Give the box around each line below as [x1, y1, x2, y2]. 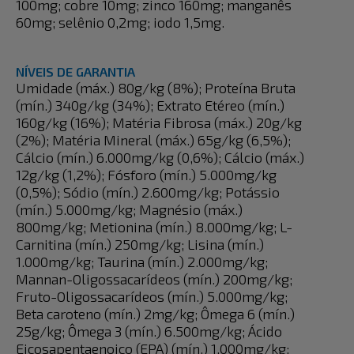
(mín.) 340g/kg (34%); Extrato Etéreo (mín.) [16, 96, 284, 114]
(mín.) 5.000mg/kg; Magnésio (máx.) [16, 201, 243, 218]
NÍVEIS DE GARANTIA [16, 64, 135, 79]
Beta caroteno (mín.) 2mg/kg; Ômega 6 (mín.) [16, 305, 295, 322]
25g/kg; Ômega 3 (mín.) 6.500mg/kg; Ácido [16, 322, 282, 340]
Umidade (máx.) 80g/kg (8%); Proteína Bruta [16, 79, 296, 96]
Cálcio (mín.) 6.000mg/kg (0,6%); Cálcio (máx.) [16, 149, 304, 166]
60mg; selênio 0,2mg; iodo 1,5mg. [16, 13, 224, 31]
